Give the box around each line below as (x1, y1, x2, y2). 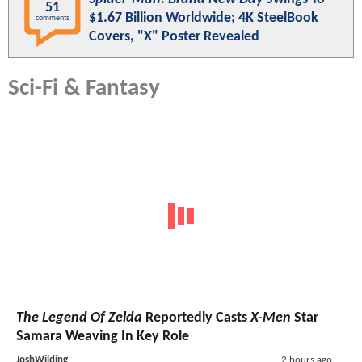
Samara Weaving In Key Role (16, 329, 189, 345)
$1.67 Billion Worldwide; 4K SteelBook (89, 10, 318, 26)
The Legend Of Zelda (16, 310, 142, 326)
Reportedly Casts (142, 310, 250, 326)
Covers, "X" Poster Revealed (89, 28, 259, 44)
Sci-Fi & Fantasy (8, 76, 160, 100)
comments (36, 13, 69, 23)
